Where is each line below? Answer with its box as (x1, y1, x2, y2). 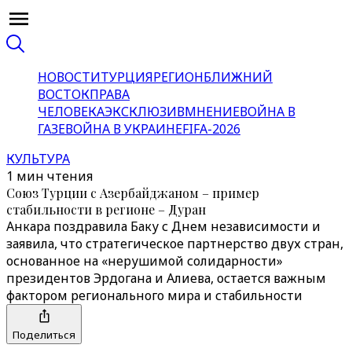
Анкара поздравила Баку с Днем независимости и (6, 218, 321, 235)
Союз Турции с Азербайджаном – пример (6, 185, 259, 201)
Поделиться (13, 328, 75, 342)
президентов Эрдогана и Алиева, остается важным (6, 269, 326, 287)
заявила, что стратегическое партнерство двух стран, (6, 235, 343, 252)
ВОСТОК (38, 86, 90, 103)
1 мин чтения (6, 167, 93, 185)
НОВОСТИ (38, 68, 101, 86)
